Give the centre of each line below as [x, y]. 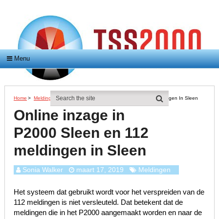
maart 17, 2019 [100, 170]
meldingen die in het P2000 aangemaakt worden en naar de [108, 213]
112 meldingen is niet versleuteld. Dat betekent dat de [98, 202]
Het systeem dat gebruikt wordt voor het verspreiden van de [109, 192]
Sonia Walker [43, 170]
